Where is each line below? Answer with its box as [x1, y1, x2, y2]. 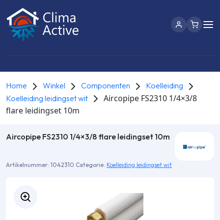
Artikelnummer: [6, 161, 51, 169]
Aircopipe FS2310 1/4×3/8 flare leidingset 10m [6, 132, 170, 142]
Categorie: [76, 161, 107, 169]
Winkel [43, 81, 65, 90]
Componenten [81, 81, 130, 90]
